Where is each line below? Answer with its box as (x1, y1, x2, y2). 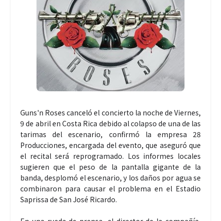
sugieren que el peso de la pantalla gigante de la (20, 161, 201, 172)
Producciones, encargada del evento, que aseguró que (20, 140, 201, 150)
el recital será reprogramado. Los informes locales (20, 150, 201, 161)
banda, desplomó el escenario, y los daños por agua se (20, 172, 201, 183)
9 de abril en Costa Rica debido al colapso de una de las (20, 118, 201, 128)
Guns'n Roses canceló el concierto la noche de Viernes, (20, 107, 201, 117)
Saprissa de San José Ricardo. (20, 194, 117, 204)
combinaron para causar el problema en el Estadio (20, 183, 201, 193)
